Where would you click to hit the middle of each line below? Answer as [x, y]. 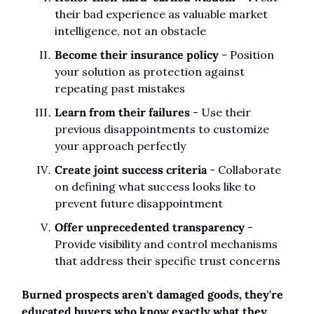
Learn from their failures [122, 112]
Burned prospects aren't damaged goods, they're [152, 295]
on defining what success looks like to [155, 187]
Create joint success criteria [131, 170]
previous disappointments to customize [162, 129]
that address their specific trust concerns [168, 261]
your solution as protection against [150, 72]
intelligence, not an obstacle [130, 31]
